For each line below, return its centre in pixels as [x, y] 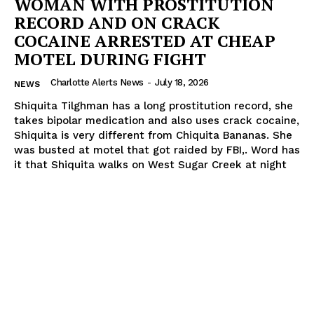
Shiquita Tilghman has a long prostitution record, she [153, 105]
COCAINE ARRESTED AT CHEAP [145, 40]
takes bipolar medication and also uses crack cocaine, [157, 120]
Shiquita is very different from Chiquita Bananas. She [153, 135]
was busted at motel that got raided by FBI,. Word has [157, 150]
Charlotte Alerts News [97, 82]
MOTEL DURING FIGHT [110, 59]
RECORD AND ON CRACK [117, 22]
